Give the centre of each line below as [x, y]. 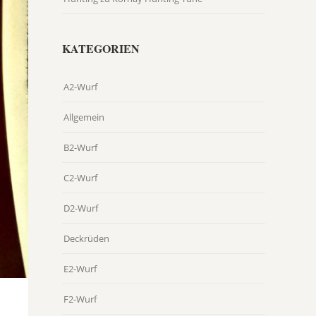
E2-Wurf [80, 269]
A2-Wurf [80, 87]
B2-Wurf [80, 148]
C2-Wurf [80, 178]
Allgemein [84, 117]
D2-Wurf [81, 208]
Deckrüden [86, 239]
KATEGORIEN [101, 49]
